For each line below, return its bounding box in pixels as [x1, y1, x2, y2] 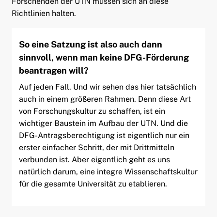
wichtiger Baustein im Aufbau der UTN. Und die [18, 118, 188, 128]
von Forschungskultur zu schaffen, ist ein [18, 106, 165, 116]
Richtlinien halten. [11, 8, 76, 18]
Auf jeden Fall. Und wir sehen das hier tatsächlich [18, 82, 196, 92]
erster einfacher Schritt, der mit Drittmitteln [18, 142, 174, 152]
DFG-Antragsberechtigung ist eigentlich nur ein [18, 130, 189, 140]
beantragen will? [18, 65, 89, 76]
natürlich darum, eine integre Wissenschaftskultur [18, 167, 198, 176]
